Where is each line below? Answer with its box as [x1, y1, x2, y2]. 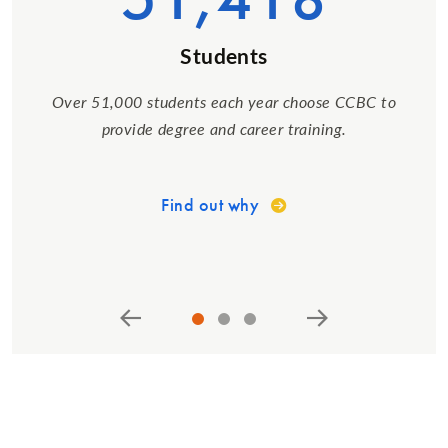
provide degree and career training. [101, 117, 347, 141]
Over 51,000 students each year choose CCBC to [52, 90, 396, 114]
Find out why [160, 193, 260, 217]
